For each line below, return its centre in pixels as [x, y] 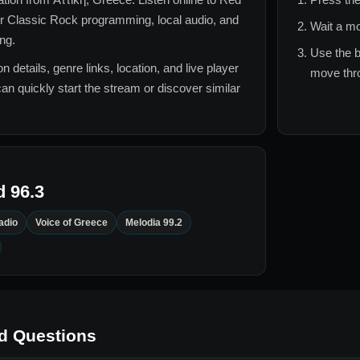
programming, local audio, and [158, 20]
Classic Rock [43, 20]
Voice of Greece [72, 223]
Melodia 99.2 [154, 223]
